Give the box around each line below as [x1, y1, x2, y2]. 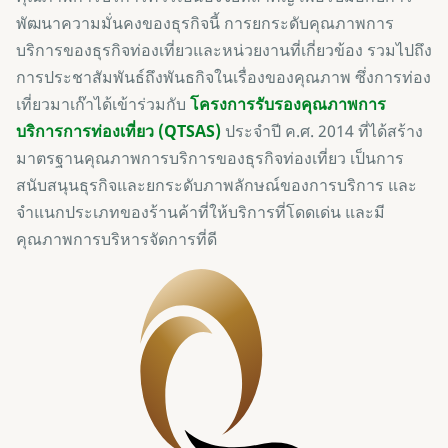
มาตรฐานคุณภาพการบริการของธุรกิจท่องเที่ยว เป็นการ [16, 146, 404, 169]
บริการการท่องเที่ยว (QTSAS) [16, 119, 221, 142]
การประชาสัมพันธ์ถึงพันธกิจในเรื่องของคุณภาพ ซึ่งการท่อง [16, 65, 431, 88]
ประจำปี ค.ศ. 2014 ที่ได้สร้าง [221, 119, 423, 142]
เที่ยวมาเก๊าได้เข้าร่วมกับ [16, 92, 190, 115]
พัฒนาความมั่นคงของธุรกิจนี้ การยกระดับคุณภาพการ [16, 11, 394, 34]
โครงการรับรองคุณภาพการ [190, 92, 386, 115]
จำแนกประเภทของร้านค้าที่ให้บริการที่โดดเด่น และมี [16, 200, 385, 223]
